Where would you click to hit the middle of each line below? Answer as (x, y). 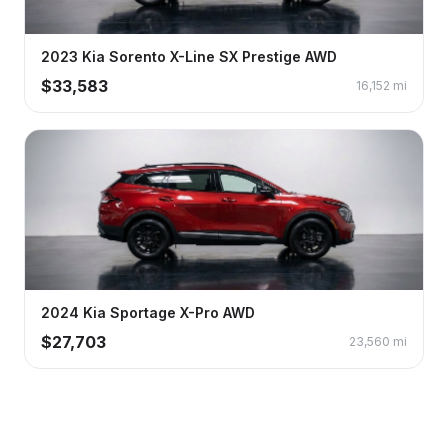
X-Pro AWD (215, 312)
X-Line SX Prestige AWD (251, 56)
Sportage (143, 312)
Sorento (137, 56)
